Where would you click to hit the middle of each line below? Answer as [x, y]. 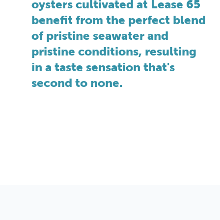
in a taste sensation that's [103, 67]
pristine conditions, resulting [114, 52]
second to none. [77, 83]
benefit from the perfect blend [119, 20]
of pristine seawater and [100, 36]
